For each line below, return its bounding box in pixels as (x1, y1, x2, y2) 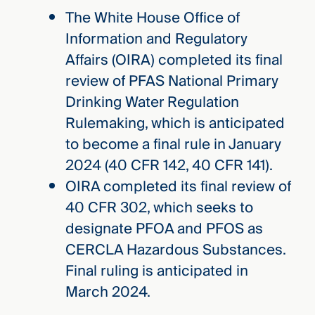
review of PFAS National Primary (65, 68, 278, 94)
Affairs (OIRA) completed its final (65, 47, 283, 72)
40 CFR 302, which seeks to (65, 195, 253, 220)
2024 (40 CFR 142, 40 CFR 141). (65, 153, 273, 178)
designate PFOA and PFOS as (65, 216, 263, 241)
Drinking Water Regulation (65, 89, 239, 115)
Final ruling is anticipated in (65, 258, 248, 283)
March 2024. (65, 279, 150, 304)
